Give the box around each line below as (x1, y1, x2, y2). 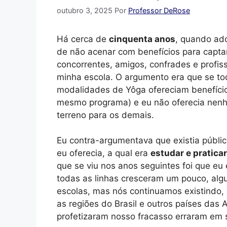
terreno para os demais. (57, 109, 154, 120)
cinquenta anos (109, 33, 175, 44)
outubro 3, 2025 (57, 6, 112, 15)
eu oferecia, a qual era (57, 147, 150, 158)
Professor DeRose (128, 6, 190, 15)
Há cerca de (57, 33, 109, 44)
